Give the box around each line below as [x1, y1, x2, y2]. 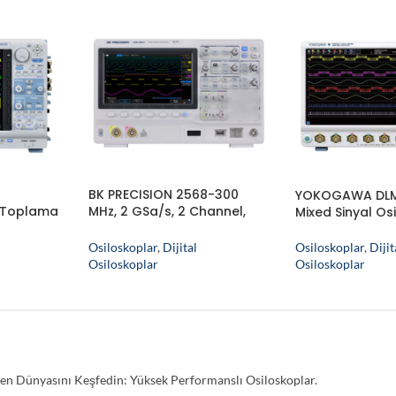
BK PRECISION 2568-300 [88, 186, 239, 204]
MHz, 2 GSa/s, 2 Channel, [88, 202, 246, 221]
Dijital [162, 240, 197, 255]
